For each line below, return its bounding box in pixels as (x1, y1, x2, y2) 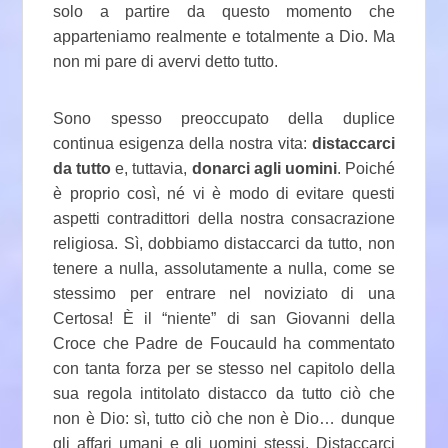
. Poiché (336, 160, 395, 178)
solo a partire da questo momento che (53, 3, 395, 21)
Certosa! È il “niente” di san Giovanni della (53, 310, 395, 328)
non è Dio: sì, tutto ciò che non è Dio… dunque (53, 410, 395, 428)
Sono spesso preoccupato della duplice (53, 110, 395, 128)
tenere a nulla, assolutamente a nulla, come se (53, 260, 395, 278)
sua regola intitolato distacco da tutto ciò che (53, 385, 395, 403)
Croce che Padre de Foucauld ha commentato (53, 335, 395, 353)
